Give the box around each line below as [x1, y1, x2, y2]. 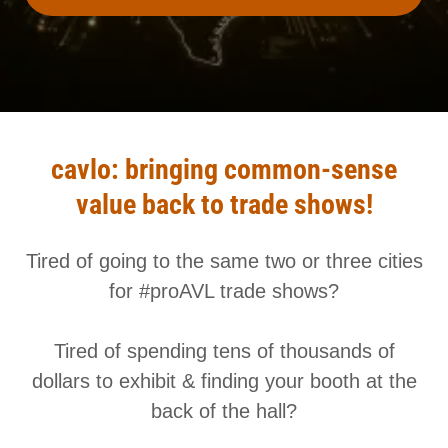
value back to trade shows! [75, 188, 373, 221]
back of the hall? [151, 400, 297, 422]
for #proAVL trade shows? [109, 280, 339, 302]
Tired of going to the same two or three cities [25, 250, 423, 272]
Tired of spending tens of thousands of [53, 340, 395, 362]
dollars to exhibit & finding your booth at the [31, 370, 417, 392]
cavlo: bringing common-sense [51, 153, 397, 186]
